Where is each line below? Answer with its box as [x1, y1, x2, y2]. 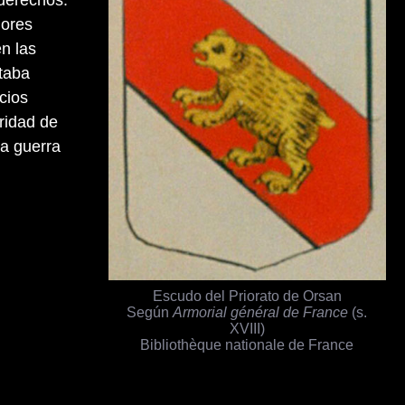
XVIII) [229, 320, 265, 337]
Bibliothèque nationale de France [140, 336, 354, 353]
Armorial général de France [173, 304, 349, 321]
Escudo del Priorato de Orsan [152, 287, 342, 305]
